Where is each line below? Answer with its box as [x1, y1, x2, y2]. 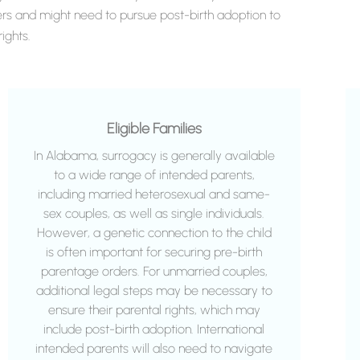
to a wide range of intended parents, [53, 167, 255, 183]
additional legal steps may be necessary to [35, 283, 272, 299]
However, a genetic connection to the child [36, 225, 272, 241]
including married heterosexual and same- [38, 186, 271, 202]
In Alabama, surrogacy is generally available [33, 148, 275, 164]
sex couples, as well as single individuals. [43, 206, 265, 222]
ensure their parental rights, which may [47, 302, 260, 318]
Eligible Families [106, 120, 202, 138]
